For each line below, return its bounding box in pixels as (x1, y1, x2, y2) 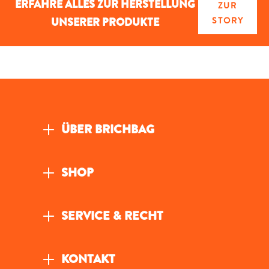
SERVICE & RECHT (61, 207, 163, 224)
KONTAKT (61, 250, 115, 267)
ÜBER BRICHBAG (61, 121, 154, 138)
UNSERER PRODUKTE (51, 14, 160, 30)
